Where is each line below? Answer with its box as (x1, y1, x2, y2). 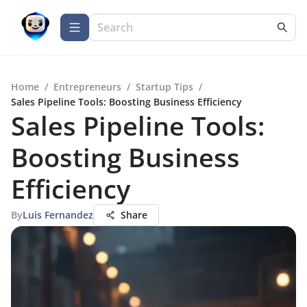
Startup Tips (136, 80, 193, 93)
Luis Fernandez (23, 208, 93, 221)
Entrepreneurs (53, 80, 121, 93)
